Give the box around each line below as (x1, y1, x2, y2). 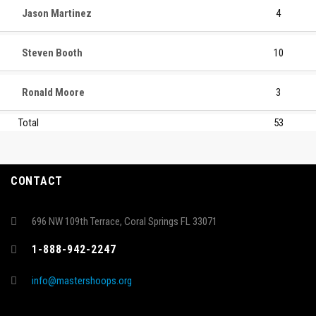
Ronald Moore (22, 85, 85, 99)
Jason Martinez (22, 6, 92, 20)
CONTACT (11, 174, 63, 188)
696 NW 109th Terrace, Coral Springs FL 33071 (32, 215, 217, 228)
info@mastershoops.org (32, 274, 132, 287)
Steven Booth (22, 46, 83, 59)
